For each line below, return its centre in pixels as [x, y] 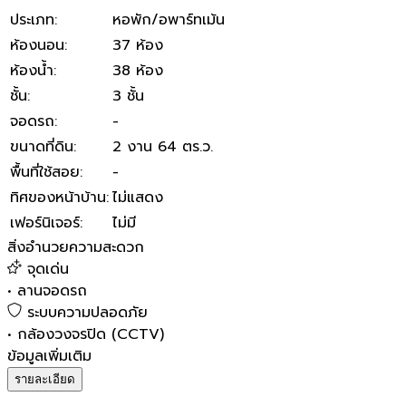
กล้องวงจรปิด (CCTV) [91, 334]
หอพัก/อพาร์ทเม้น [169, 19]
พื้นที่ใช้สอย [45, 172]
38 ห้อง [138, 70]
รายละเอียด [45, 379]
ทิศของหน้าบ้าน [58, 197]
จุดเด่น [48, 269]
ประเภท [32, 19]
